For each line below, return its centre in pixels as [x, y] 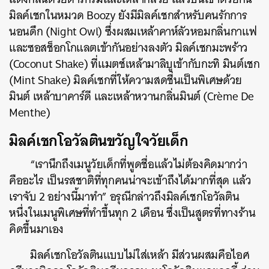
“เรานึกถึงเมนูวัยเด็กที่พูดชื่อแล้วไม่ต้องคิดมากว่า [139, 164]
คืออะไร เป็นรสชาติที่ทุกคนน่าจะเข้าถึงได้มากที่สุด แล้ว [130, 180]
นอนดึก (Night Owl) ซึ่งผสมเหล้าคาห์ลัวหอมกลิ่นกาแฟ [133, 31]
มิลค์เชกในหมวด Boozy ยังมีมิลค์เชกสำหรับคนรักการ [128, 15]
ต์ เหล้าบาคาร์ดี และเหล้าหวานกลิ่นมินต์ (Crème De [138, 96]
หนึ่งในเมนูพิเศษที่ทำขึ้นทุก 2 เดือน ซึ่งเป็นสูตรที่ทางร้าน [132, 213]
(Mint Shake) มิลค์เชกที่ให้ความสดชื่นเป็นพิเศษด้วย [125, 80]
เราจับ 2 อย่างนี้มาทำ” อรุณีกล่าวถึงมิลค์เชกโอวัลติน [124, 196]
